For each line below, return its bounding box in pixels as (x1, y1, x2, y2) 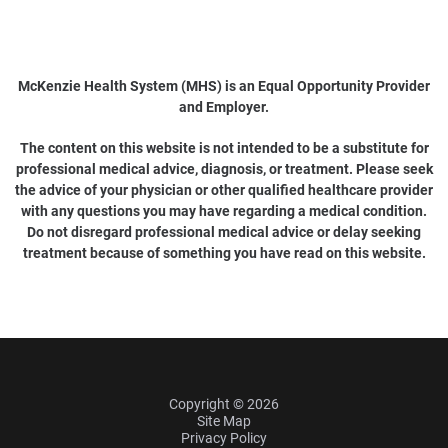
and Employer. (179, 98, 269, 115)
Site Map (197, 413, 251, 430)
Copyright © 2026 (169, 396, 279, 413)
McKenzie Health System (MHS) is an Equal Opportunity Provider (18, 77, 430, 94)
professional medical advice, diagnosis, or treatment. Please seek (15, 160, 433, 177)
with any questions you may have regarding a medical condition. (21, 202, 427, 219)
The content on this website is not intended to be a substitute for (19, 139, 429, 156)
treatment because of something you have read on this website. (22, 244, 426, 261)
